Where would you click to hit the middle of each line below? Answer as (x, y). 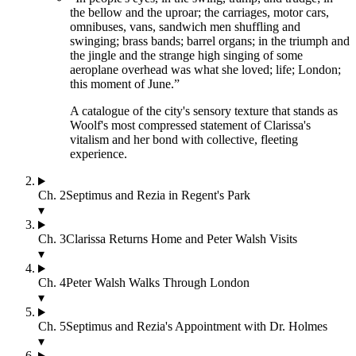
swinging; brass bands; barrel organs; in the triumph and (210, 41)
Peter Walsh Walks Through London (158, 283)
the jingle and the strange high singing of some (186, 56)
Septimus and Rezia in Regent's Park (158, 195)
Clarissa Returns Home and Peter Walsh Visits (182, 239)
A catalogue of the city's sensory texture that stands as (204, 111)
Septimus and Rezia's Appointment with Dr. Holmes (197, 327)
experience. (99, 154)
